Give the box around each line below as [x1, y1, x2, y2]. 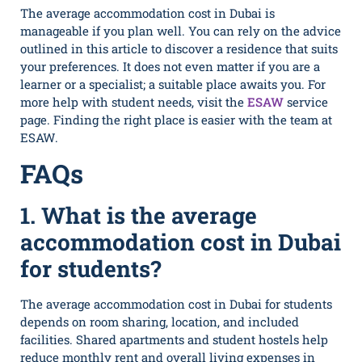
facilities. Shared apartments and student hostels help [20, 330, 328, 347]
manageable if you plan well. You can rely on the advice [20, 23, 341, 40]
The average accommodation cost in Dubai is [20, 5, 275, 22]
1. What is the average [20, 200, 257, 230]
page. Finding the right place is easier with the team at [20, 112, 332, 128]
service [284, 94, 328, 111]
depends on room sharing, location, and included [20, 313, 299, 330]
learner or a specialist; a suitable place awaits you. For [20, 76, 326, 93]
